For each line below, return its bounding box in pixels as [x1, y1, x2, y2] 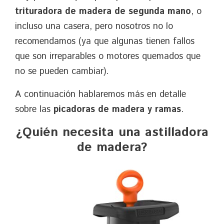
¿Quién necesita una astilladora [15, 123, 208, 141]
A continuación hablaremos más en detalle [15, 87, 186, 101]
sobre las [15, 102, 53, 116]
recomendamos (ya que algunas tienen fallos [15, 34, 194, 48]
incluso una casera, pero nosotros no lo [15, 19, 173, 33]
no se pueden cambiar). [15, 64, 108, 78]
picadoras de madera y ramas [53, 102, 181, 116]
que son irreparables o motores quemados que [15, 49, 200, 63]
